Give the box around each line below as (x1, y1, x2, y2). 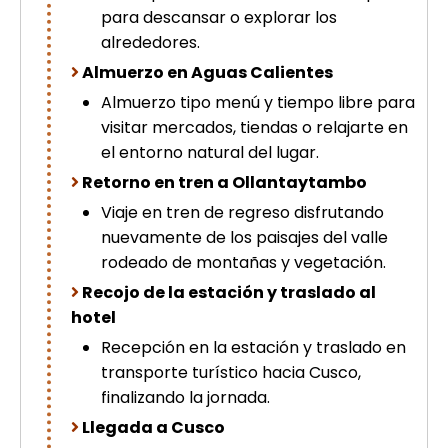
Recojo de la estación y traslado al (79, 281, 376, 305)
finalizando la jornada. (101, 386, 270, 410)
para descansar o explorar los (101, 6, 337, 30)
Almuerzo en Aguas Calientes (79, 61, 333, 85)
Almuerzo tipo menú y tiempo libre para (101, 91, 415, 115)
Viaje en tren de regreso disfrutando (101, 201, 384, 225)
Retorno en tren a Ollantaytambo (82, 171, 367, 195)
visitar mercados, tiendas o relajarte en (101, 116, 408, 140)
